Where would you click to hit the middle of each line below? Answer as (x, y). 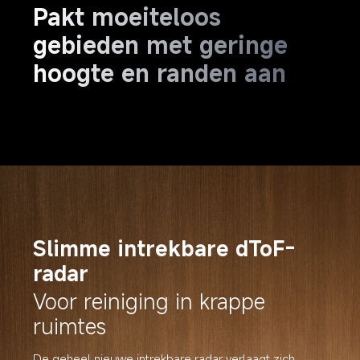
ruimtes (70, 326)
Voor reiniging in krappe (153, 301)
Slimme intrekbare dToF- (164, 248)
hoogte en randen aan (159, 72)
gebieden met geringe (164, 44)
